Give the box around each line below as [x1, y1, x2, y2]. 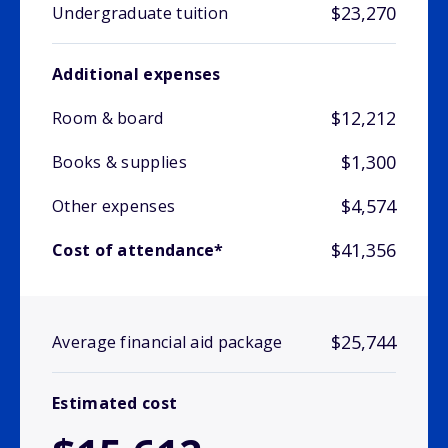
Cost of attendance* [52, 239, 224, 262]
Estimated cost [52, 392, 178, 415]
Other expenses [52, 195, 176, 218]
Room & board [52, 107, 164, 130]
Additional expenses [52, 63, 221, 86]
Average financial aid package [52, 331, 283, 354]
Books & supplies [52, 151, 187, 174]
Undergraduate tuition [52, 2, 229, 25]
